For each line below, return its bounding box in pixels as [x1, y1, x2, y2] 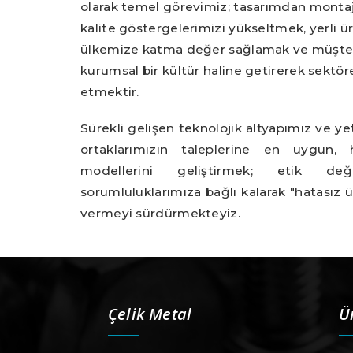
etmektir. [80, 84, 139, 100]
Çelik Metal [108, 303, 192, 325]
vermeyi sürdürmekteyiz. [80, 205, 240, 221]
